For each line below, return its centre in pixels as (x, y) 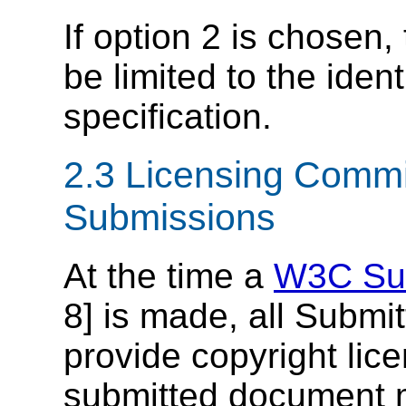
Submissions (169, 218)
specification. (168, 116)
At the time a (169, 276)
